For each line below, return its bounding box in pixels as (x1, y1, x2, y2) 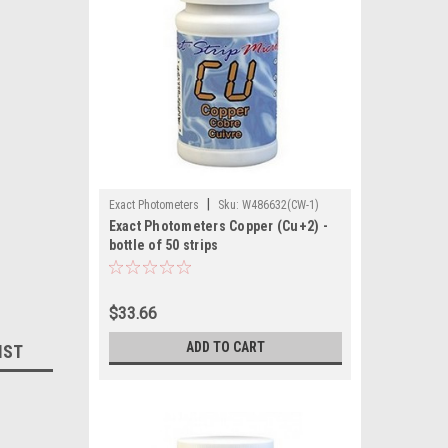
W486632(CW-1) (241, 198, 319, 212)
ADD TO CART (185, 339, 265, 355)
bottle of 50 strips (108, 237, 219, 253)
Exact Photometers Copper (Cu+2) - (108, 218, 328, 234)
